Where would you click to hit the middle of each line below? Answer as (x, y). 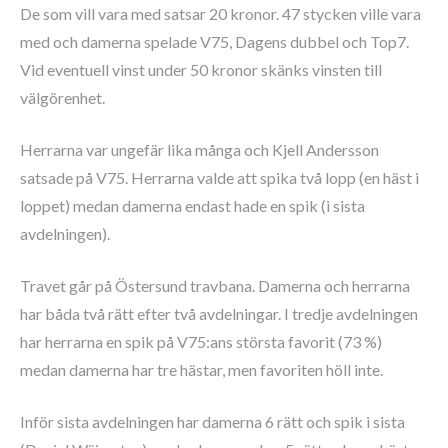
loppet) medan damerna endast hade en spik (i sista (192, 205)
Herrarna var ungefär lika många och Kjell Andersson (199, 149)
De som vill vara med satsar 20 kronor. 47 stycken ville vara (220, 13)
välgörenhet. (62, 97)
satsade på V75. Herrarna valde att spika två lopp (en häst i (219, 177)
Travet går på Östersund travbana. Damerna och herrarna (215, 285)
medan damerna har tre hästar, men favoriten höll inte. (201, 369)
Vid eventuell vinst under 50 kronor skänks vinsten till (201, 69)
